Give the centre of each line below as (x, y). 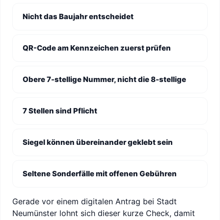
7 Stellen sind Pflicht (60, 111)
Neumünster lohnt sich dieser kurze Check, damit (104, 213)
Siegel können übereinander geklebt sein (98, 142)
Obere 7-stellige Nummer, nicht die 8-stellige (104, 79)
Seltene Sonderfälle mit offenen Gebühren (100, 174)
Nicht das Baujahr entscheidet (78, 16)
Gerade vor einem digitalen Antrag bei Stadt (95, 201)
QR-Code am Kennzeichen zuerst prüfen (97, 48)
